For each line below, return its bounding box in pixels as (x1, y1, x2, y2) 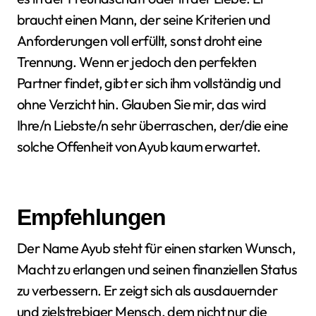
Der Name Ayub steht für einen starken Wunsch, (17, 239, 296, 257)
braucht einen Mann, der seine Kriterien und (17, 11, 271, 28)
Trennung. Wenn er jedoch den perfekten (17, 53, 257, 71)
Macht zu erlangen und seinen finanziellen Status (17, 260, 298, 278)
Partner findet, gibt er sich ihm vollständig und (17, 74, 281, 92)
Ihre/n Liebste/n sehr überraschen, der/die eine (17, 116, 288, 134)
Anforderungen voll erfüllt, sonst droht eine (17, 32, 262, 49)
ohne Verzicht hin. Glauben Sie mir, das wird (17, 95, 267, 113)
